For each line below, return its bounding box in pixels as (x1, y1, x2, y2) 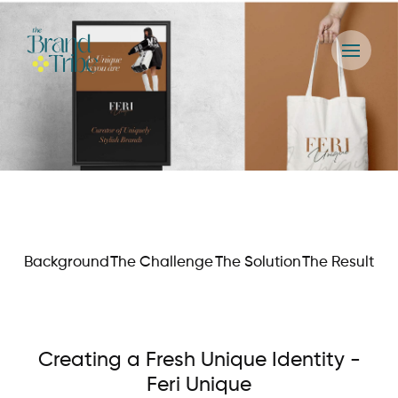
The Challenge (110, 255, 214, 270)
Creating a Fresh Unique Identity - (37, 350, 361, 370)
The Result (301, 255, 374, 270)
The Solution (214, 255, 301, 270)
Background (24, 255, 109, 270)
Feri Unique (147, 375, 251, 395)
